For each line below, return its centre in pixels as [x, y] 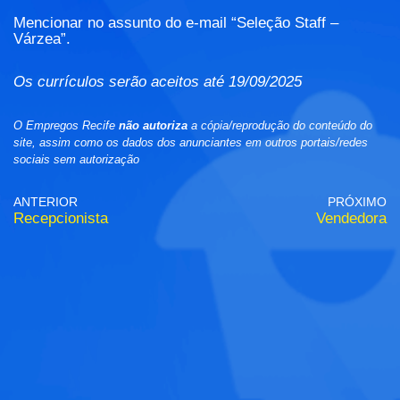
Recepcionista [61, 219]
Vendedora [351, 219]
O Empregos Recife [66, 126]
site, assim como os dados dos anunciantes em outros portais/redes [191, 143]
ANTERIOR [46, 203]
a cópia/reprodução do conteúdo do [280, 126]
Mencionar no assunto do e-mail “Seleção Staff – [176, 23]
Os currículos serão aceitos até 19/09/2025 [158, 82]
